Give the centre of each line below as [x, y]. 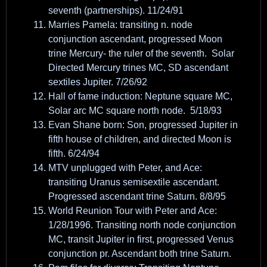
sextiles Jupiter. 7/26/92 [98, 82]
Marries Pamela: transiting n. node [120, 24]
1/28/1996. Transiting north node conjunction [142, 225]
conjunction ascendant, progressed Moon [135, 39]
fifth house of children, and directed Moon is [140, 139]
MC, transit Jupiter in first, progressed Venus [141, 239]
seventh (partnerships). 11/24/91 [116, 10]
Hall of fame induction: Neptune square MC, [140, 96]
